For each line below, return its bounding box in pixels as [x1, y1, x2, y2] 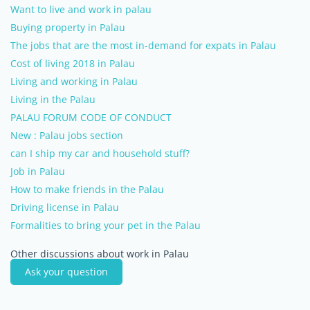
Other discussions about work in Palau [10, 247, 189, 260]
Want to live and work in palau [10, 3, 152, 16]
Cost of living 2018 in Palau [10, 57, 135, 70]
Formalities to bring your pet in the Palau [10, 219, 201, 232]
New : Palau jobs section [10, 129, 123, 142]
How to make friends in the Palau [10, 183, 164, 196]
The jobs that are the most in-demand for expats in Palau [10, 39, 276, 52]
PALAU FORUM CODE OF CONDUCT [10, 111, 172, 124]
